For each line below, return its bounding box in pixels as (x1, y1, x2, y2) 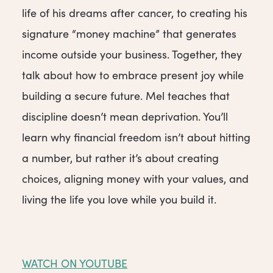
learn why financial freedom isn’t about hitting (22, 130, 250, 145)
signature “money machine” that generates (22, 26, 236, 41)
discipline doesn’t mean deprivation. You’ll (22, 109, 228, 124)
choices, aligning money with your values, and (22, 171, 249, 186)
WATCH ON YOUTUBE (22, 255, 127, 271)
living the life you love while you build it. (22, 192, 216, 207)
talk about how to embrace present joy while (22, 68, 244, 83)
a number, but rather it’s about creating (22, 151, 219, 166)
